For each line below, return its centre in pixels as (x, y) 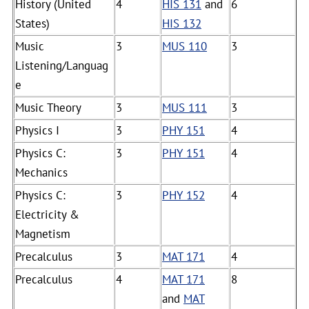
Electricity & (47, 215)
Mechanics (41, 172)
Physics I (37, 130)
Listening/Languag (62, 66)
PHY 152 (183, 195)
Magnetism (43, 234)
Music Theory (48, 108)
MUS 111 (185, 108)
